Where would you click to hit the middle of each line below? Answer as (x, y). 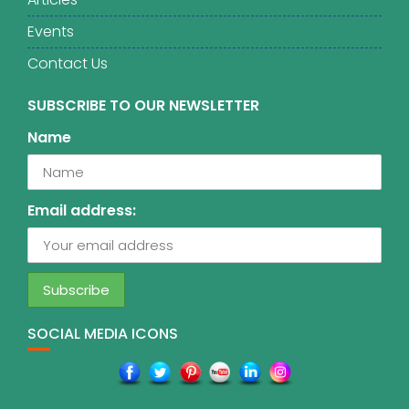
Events (51, 32)
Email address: (82, 211)
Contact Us (68, 64)
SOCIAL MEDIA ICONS (103, 334)
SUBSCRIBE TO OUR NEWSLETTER (143, 106)
